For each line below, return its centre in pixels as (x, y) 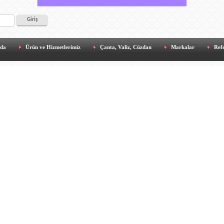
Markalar (183, 47)
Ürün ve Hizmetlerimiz (53, 47)
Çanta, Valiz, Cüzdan (126, 47)
